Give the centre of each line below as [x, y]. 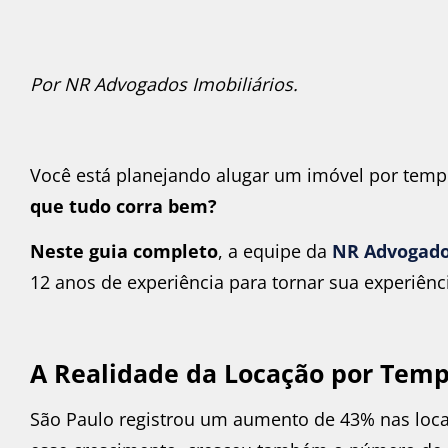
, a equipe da [275, 251]
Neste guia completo [124, 251]
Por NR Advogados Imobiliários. [164, 84]
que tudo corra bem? [123, 205]
